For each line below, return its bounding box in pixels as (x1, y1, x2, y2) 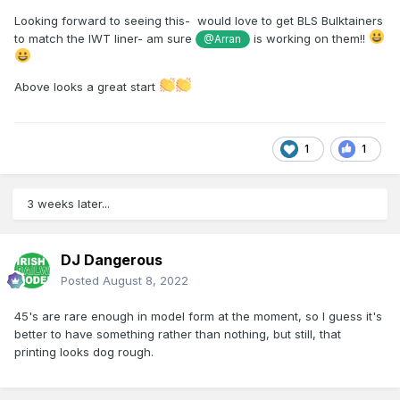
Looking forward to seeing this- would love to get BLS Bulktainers (14, 12, 383, 28)
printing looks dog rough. (14, 345, 154, 360)
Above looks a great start (14, 79, 159, 95)
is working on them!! (249, 30, 369, 46)
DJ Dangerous (61, 251, 162, 270)
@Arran (204, 32, 242, 46)
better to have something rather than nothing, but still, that (14, 327, 341, 342)
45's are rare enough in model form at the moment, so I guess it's (14, 309, 382, 324)
